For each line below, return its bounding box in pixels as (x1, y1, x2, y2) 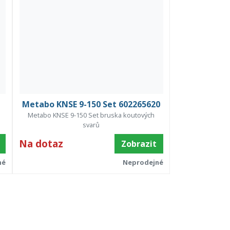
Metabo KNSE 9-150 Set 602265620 (22, 98, 161, 110)
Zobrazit (121, 138, 157, 149)
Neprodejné (122, 157, 163, 167)
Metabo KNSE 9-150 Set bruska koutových (28, 110, 155, 120)
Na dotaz (19, 136, 64, 150)
